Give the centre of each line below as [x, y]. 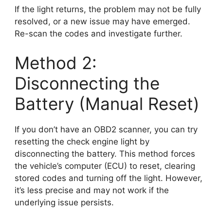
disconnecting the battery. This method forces [105, 154]
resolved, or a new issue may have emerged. [102, 22]
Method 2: [56, 63]
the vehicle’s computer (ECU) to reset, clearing [105, 166]
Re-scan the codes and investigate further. [99, 34]
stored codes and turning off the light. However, [109, 178]
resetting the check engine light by [82, 141]
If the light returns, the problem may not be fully [108, 9]
